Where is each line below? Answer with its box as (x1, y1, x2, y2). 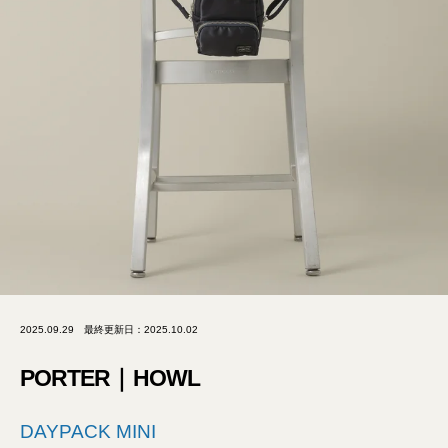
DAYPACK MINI (20, 421, 156, 442)
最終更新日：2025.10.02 (84, 324, 198, 335)
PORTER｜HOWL (20, 365, 200, 391)
